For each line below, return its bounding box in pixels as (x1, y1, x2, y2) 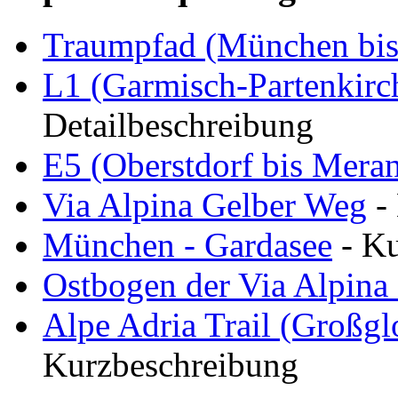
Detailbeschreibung (43, 105, 314, 144)
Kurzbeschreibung (43, 345, 298, 384)
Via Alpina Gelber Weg (43, 185, 367, 224)
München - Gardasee (43, 225, 332, 264)
